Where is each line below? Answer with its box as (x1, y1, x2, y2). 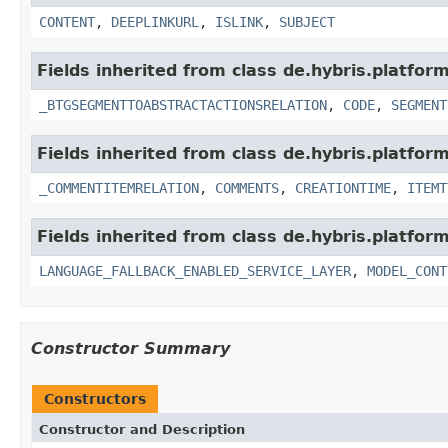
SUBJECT (279, 13, 335, 30)
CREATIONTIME (295, 179, 391, 196)
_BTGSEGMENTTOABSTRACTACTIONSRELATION (39, 96, 327, 113)
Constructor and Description (39, 421, 245, 437)
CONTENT (39, 13, 95, 30)
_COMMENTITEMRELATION (39, 179, 199, 196)
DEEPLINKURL (111, 13, 199, 30)
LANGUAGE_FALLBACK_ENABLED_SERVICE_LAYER (39, 262, 351, 279)
